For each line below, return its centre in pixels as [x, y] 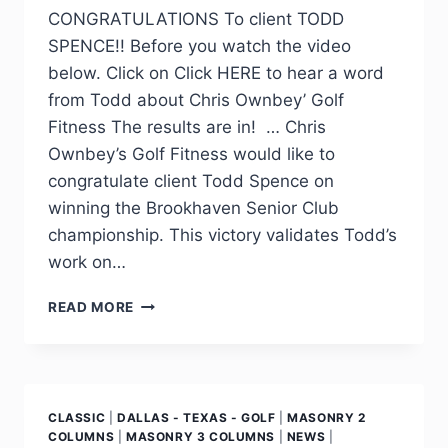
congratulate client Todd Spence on [191, 180]
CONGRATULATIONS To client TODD [196, 18]
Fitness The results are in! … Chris [187, 126]
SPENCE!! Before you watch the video [199, 45]
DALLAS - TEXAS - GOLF [196, 417]
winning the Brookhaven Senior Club [193, 207]
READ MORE [91, 306]
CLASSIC [77, 417]
